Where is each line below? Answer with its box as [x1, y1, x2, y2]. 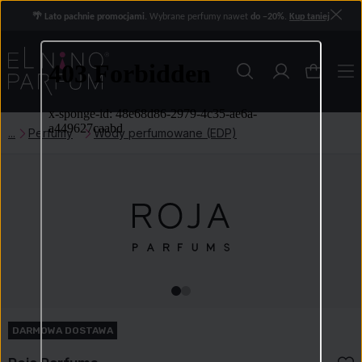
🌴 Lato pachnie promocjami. [32, 12, 147, 22]
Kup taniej [289, 12, 330, 22]
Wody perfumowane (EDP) [94, 126, 237, 140]
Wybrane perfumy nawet [147, 12, 250, 22]
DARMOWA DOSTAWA [12, 325, 113, 336]
